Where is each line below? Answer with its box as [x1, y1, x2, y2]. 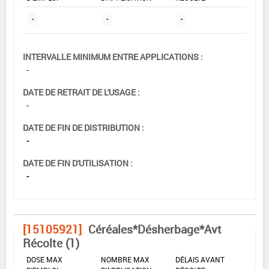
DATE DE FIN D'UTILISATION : [23, 157, 133, 169]
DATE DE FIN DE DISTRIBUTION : [23, 121, 144, 133]
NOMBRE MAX [101, 254, 150, 264]
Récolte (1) [23, 235, 79, 251]
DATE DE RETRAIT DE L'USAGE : [23, 86, 140, 98]
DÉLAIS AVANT [175, 254, 225, 264]
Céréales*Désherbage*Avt [88, 221, 222, 237]
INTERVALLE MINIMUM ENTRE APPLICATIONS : [23, 50, 203, 62]
